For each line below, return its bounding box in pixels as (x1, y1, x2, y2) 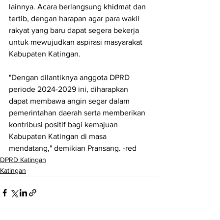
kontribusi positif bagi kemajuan (9, 120, 120, 129)
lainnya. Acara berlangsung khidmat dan (9, 2, 148, 11)
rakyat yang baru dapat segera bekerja (9, 26, 141, 35)
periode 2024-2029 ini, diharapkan (9, 85, 130, 94)
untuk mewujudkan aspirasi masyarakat (9, 38, 144, 47)
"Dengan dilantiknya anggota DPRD (9, 73, 132, 82)
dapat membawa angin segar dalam (9, 97, 132, 106)
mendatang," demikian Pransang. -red (9, 144, 137, 153)
